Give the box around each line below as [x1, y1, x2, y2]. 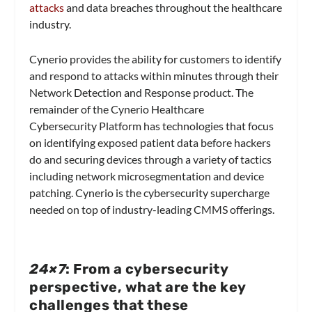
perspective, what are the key [29, 278, 247, 295]
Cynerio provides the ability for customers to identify [29, 52, 282, 65]
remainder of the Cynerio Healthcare [29, 102, 205, 116]
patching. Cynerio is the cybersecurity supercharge [29, 185, 270, 199]
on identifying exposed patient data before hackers [29, 135, 272, 149]
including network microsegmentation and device [29, 169, 265, 182]
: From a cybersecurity [65, 260, 229, 277]
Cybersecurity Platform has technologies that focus [29, 118, 274, 132]
